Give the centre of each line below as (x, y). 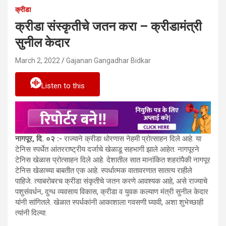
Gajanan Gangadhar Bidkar (108, 60)
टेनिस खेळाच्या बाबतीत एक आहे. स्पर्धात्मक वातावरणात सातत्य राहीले (104, 170)
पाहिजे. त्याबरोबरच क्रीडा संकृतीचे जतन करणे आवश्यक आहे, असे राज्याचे (111, 181)
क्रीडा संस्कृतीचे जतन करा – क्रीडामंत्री (108, 26)
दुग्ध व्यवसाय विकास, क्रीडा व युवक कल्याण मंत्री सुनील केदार (127, 191)
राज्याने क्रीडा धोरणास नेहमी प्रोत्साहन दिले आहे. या (133, 138)
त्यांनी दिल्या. (31, 213)
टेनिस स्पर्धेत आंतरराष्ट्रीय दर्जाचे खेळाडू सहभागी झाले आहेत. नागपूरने (107, 149)
